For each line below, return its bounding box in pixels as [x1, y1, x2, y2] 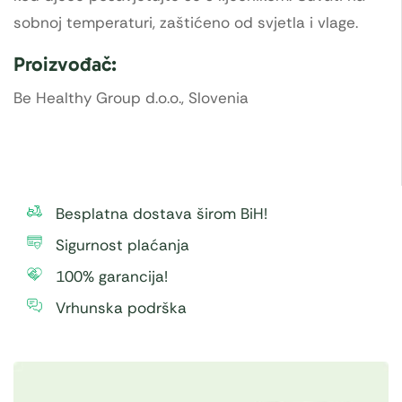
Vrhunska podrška [56, 297, 187, 318]
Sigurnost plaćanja [56, 234, 189, 255]
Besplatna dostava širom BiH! [56, 203, 267, 223]
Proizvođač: [13, 51, 117, 76]
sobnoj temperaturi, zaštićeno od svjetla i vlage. [13, 13, 358, 33]
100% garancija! [56, 266, 168, 286]
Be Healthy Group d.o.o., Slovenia [13, 87, 249, 108]
